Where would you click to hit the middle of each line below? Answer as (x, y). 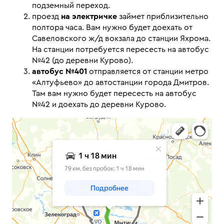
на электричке (89, 16)
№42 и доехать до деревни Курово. (99, 104)
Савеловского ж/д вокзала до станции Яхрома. (121, 38)
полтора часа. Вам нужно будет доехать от (112, 27)
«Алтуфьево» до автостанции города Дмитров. (120, 82)
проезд (46, 16)
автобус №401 (59, 71)
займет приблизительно (163, 16)
